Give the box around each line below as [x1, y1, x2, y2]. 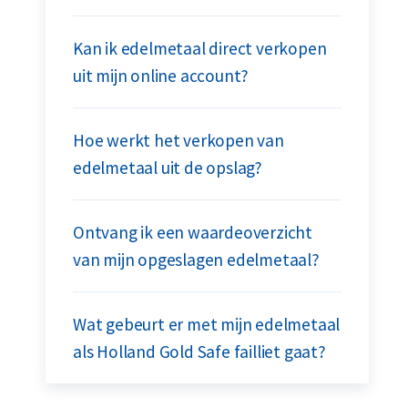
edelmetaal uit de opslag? [73, 157, 263, 178]
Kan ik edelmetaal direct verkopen [73, 37, 327, 59]
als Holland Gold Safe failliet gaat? [73, 341, 326, 362]
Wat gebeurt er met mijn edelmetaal [73, 313, 341, 335]
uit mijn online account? [73, 65, 250, 87]
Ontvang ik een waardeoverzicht [73, 221, 313, 243]
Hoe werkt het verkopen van [73, 129, 284, 151]
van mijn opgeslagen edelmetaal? [73, 249, 320, 270]
